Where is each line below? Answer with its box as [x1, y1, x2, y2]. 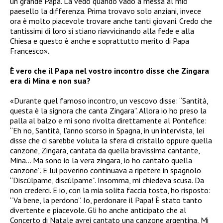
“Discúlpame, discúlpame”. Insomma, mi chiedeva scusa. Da [10, 175, 204, 186]
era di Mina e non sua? [10, 76, 91, 86]
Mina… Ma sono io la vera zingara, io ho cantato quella [10, 155, 192, 166]
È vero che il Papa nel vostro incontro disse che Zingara [10, 66, 209, 76]
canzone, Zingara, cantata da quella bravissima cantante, [10, 145, 200, 156]
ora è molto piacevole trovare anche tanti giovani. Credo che [10, 16, 212, 26]
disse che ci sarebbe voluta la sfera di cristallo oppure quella [10, 135, 212, 146]
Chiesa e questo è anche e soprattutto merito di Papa [10, 36, 189, 46]
